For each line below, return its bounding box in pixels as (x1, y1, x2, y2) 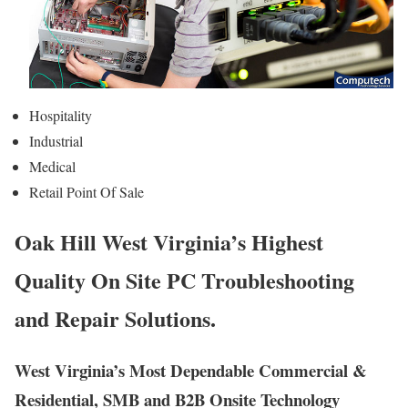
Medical (29, 156, 76, 176)
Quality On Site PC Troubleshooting (15, 263, 354, 296)
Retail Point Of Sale (29, 181, 144, 201)
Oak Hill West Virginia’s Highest (15, 225, 323, 258)
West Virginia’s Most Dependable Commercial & (15, 357, 367, 382)
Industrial (29, 130, 83, 150)
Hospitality (29, 105, 92, 125)
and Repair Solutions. (15, 301, 216, 334)
